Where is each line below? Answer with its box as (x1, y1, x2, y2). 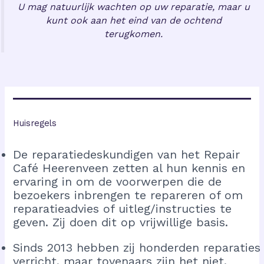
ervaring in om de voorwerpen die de (13, 174, 222, 189)
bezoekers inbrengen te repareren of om (13, 187, 243, 202)
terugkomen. (104, 28, 163, 39)
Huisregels (13, 117, 57, 128)
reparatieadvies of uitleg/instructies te (13, 201, 232, 216)
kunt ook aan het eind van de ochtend (45, 14, 222, 26)
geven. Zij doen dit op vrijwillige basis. (13, 214, 229, 229)
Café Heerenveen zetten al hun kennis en (13, 160, 246, 175)
